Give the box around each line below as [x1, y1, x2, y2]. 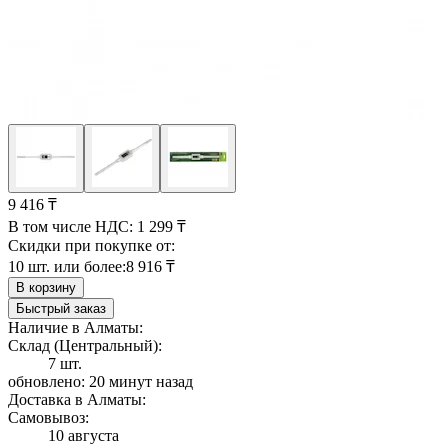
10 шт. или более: [8, 257, 126, 275]
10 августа [48, 426, 119, 444]
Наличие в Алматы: [8, 318, 143, 336]
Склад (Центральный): [8, 336, 162, 354]
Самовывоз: [8, 408, 89, 426]
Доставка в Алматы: [8, 390, 146, 408]
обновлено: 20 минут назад [8, 372, 193, 390]
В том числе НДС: [8, 217, 137, 235]
